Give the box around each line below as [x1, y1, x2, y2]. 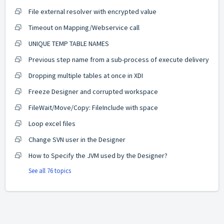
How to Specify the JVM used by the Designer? [28, 151, 167, 160]
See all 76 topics [28, 166, 71, 175]
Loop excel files [28, 119, 75, 128]
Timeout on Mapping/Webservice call [28, 23, 139, 32]
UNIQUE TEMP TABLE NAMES [28, 39, 109, 48]
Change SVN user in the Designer [28, 135, 125, 144]
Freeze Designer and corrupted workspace [28, 87, 158, 96]
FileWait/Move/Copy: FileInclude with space [28, 103, 158, 112]
